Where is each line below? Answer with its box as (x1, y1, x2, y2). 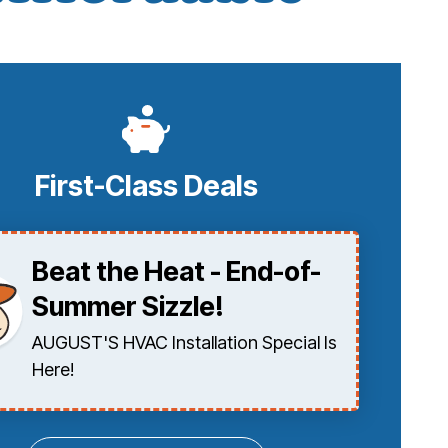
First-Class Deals (34, 169, 258, 204)
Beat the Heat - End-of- (31, 255, 321, 289)
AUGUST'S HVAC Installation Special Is (31, 332, 337, 354)
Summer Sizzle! (31, 290, 224, 324)
